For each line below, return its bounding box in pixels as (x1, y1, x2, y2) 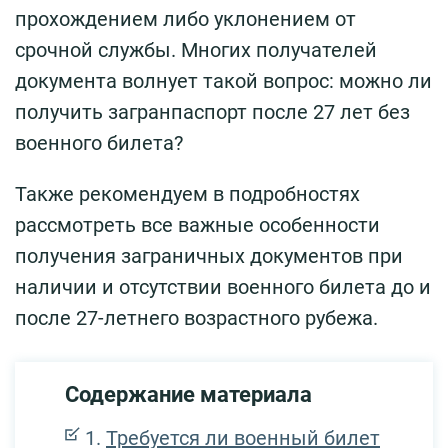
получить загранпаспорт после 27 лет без (15, 100, 410, 125)
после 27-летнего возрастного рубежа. (15, 306, 378, 331)
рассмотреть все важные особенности (15, 213, 380, 238)
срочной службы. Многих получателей (15, 38, 377, 63)
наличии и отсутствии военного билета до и (15, 275, 431, 300)
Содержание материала (65, 382, 312, 408)
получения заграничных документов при (15, 244, 403, 269)
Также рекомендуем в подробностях (15, 182, 360, 207)
